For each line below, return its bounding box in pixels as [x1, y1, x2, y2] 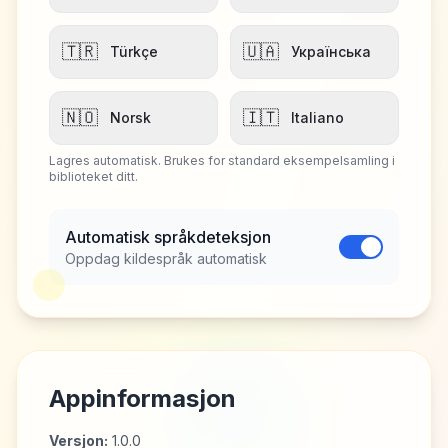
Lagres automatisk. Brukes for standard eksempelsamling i [49, 153, 395, 168]
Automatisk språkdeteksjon [65, 227, 271, 247]
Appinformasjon [49, 384, 236, 413]
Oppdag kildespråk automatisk [65, 250, 267, 267]
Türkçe [110, 43, 158, 60]
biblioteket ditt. [49, 169, 138, 184]
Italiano [291, 109, 344, 126]
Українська [291, 43, 371, 60]
